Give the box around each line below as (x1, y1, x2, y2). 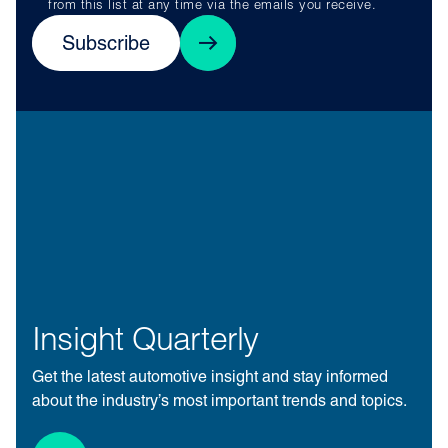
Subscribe (62, 35, 150, 55)
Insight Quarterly (32, 326, 259, 359)
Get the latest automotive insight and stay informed (32, 370, 388, 387)
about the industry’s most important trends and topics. (32, 394, 407, 411)
